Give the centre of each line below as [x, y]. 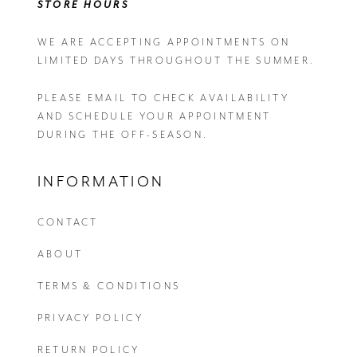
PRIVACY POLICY [90, 318]
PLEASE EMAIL [82, 98]
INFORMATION [101, 182]
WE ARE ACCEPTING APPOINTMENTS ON [164, 43]
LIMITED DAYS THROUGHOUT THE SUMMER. [176, 61]
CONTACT [68, 223]
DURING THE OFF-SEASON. [123, 135]
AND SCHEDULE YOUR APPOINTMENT [154, 117]
